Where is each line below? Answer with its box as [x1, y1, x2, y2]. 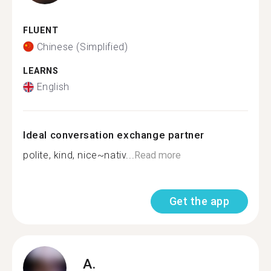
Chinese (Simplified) [36, 41, 128, 53]
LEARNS [23, 65, 59, 76]
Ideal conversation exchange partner [23, 129, 204, 141]
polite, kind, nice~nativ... [23, 149, 135, 161]
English [36, 81, 70, 93]
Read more [134, 149, 181, 161]
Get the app [169, 195, 229, 207]
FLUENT [23, 25, 59, 36]
